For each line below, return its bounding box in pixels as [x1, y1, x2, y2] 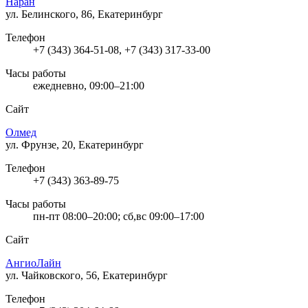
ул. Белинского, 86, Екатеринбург [5, 8, 163, 20]
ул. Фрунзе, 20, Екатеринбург [5, 138, 144, 151]
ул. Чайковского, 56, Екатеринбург [5, 269, 168, 281]
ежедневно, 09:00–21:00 [33, 79, 144, 91]
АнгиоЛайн [5, 256, 61, 269]
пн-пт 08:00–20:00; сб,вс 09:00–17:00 [33, 210, 204, 222]
